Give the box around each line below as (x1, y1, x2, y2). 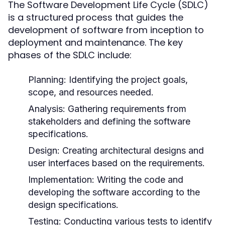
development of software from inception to (8, 24, 204, 36)
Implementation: (28, 174, 94, 185)
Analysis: (28, 103, 65, 114)
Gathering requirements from (65, 103, 186, 114)
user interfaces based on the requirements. (28, 158, 205, 168)
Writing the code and (94, 174, 183, 185)
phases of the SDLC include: (8, 49, 132, 61)
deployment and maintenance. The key (8, 36, 183, 49)
